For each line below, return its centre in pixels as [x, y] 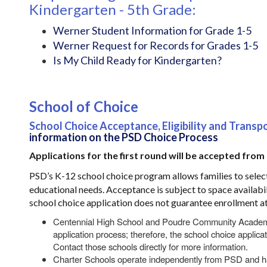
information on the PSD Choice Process [124, 137]
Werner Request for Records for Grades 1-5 [156, 45]
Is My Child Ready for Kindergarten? [137, 60]
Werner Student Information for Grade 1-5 [152, 30]
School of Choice [84, 106]
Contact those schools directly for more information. [150, 246]
